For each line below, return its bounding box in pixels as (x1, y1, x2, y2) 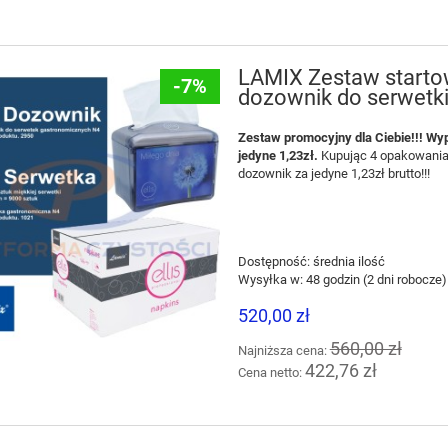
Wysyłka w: (237, 272, 303, 288)
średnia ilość (312, 254, 385, 270)
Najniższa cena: (237, 343, 330, 359)
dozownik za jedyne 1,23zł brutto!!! (237, 166, 430, 182)
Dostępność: (237, 254, 310, 270)
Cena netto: (237, 365, 305, 381)
